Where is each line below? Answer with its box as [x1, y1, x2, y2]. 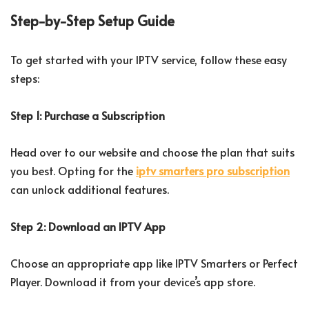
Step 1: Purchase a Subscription [10, 108, 165, 123]
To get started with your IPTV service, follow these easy [10, 52, 287, 68]
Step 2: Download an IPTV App [10, 219, 166, 235]
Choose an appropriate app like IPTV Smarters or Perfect [10, 255, 298, 271]
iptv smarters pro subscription [136, 163, 290, 179]
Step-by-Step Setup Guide [10, 11, 175, 31]
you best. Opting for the [10, 163, 136, 179]
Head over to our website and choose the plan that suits [10, 144, 295, 160]
